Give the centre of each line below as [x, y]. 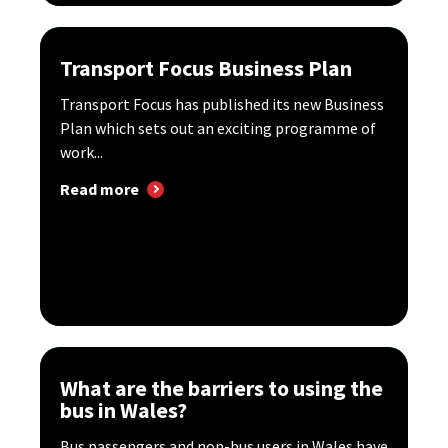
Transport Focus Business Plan [206, 68]
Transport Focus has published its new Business [222, 104]
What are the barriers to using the [221, 388]
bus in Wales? [123, 410]
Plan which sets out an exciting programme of [218, 128]
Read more [99, 189]
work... [81, 152]
